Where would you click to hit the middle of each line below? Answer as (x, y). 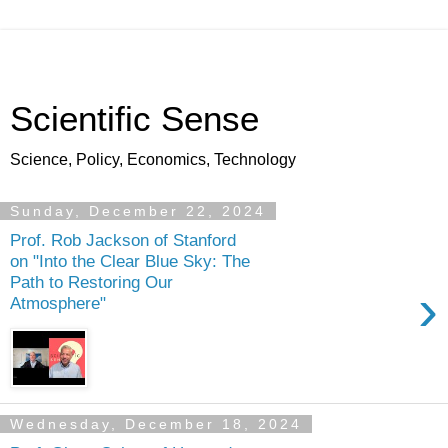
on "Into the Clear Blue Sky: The (130, 260)
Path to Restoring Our (91, 281)
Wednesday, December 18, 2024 (156, 424)
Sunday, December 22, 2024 (138, 211)
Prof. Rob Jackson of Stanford (123, 239)
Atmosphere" (58, 302)
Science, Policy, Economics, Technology (153, 159)
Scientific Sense (134, 119)
